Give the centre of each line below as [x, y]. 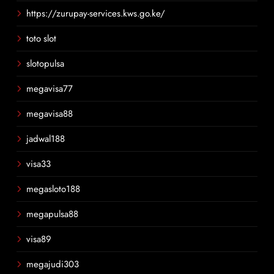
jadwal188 [46, 139]
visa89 [39, 239]
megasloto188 [53, 189]
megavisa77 [50, 89]
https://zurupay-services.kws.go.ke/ [96, 13]
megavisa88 [50, 114]
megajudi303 [53, 264]
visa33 [39, 164]
